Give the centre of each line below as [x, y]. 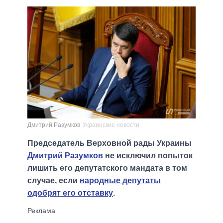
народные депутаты [120, 181]
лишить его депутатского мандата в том [107, 168]
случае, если [54, 181]
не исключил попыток [148, 156]
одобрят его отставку [70, 193]
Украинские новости [111, 125]
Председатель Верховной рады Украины [110, 143]
